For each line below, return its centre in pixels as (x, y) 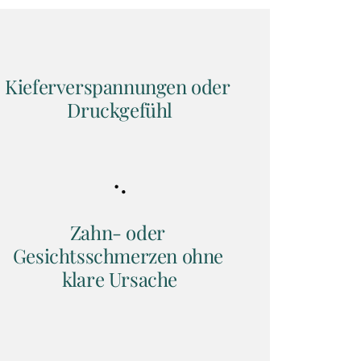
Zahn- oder (117, 232)
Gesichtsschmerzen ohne (118, 255)
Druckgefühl (120, 109)
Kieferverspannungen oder (118, 86)
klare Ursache (120, 278)
